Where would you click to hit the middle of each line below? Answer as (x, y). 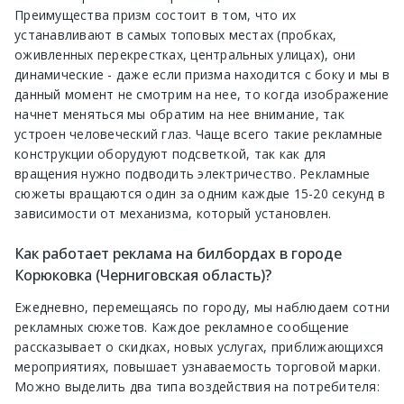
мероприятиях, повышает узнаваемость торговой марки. (197, 367)
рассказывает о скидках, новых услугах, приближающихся (199, 347)
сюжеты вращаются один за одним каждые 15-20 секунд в (200, 193)
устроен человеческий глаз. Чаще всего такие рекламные (199, 133)
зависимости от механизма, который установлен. (173, 213)
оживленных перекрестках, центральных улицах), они (185, 54)
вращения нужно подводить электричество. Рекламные (193, 173)
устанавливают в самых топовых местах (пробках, (176, 34)
